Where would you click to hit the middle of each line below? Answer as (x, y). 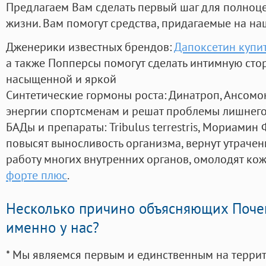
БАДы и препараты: (58, 127)
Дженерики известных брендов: (90, 47)
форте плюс (37, 175)
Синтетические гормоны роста (85, 95)
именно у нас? (53, 228)
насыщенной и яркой (61, 79)
